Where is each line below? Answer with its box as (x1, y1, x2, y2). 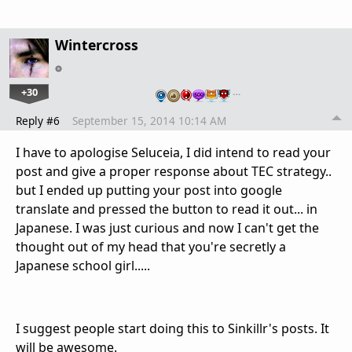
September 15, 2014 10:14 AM (72, 112, 226, 128)
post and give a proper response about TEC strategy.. (16, 162, 332, 180)
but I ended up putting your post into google (16, 181, 282, 199)
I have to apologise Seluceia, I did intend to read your (16, 143, 331, 161)
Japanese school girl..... (16, 256, 150, 274)
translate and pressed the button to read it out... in (16, 200, 317, 218)
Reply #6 (16, 112, 60, 128)
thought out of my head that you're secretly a (16, 237, 286, 255)
